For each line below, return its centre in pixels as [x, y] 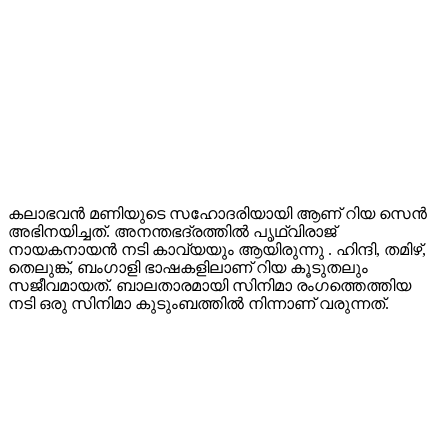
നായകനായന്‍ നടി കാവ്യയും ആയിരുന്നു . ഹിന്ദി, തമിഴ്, [217, 250]
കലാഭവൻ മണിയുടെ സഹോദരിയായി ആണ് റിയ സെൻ [217, 214]
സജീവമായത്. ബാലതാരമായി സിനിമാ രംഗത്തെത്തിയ [209, 286]
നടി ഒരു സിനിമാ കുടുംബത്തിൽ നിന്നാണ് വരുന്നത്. [198, 304]
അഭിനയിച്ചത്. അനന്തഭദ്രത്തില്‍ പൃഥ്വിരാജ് [172, 232]
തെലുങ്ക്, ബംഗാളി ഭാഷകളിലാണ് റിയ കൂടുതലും [188, 268]
